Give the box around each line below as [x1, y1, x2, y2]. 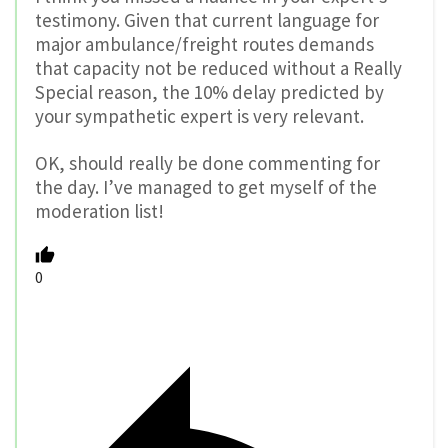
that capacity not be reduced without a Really [35, 55, 402, 80]
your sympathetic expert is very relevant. [35, 103, 364, 128]
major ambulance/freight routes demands [35, 31, 374, 56]
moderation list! [35, 198, 164, 223]
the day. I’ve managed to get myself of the [35, 174, 377, 199]
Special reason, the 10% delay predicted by [35, 79, 384, 104]
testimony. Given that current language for [35, 7, 379, 32]
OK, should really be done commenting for [35, 150, 380, 175]
